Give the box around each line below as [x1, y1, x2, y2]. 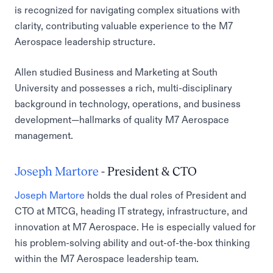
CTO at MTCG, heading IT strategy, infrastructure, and [15, 206, 247, 216]
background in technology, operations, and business [15, 99, 241, 108]
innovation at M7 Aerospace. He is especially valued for [15, 222, 256, 232]
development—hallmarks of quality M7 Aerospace [15, 115, 229, 124]
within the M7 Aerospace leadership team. [15, 253, 199, 263]
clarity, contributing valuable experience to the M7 [15, 21, 233, 30]
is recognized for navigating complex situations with [15, 5, 240, 15]
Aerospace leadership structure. [15, 37, 155, 46]
